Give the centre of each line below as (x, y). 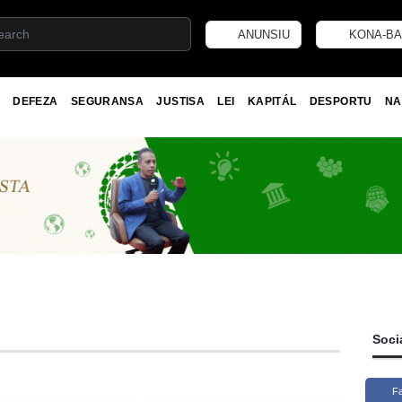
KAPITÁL (272, 101)
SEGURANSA (107, 101)
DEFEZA (35, 101)
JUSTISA (180, 101)
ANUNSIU (263, 34)
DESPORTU (341, 101)
